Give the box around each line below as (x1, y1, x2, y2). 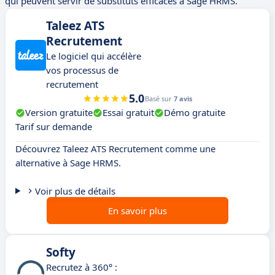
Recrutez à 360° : (46, 261, 117, 274)
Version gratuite (25, 106, 93, 119)
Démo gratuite (164, 106, 225, 119)
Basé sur (145, 94, 174, 104)
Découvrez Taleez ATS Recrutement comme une (15, 142, 215, 155)
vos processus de (46, 64, 118, 77)
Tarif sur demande (15, 120, 92, 133)
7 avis (174, 94, 192, 104)
